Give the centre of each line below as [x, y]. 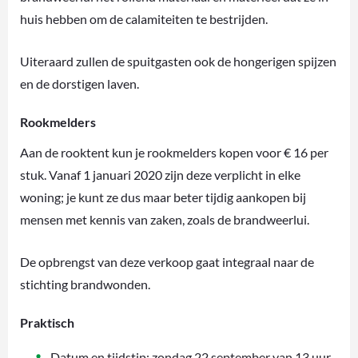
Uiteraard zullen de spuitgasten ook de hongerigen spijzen [178, 62]
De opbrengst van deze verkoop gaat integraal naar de [167, 262]
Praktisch [47, 323]
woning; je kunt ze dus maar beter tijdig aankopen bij [163, 197]
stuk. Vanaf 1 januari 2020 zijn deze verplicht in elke [160, 175]
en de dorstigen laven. [80, 84]
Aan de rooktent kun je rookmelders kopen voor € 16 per [174, 153]
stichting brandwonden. [85, 284]
